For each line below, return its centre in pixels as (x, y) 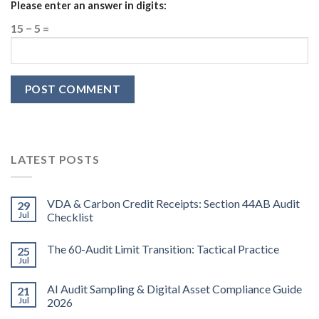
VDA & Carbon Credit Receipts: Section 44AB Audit (173, 203)
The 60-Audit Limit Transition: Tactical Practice (163, 249)
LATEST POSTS (55, 159)
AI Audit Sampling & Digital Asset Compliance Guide (174, 288)
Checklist (70, 216)
